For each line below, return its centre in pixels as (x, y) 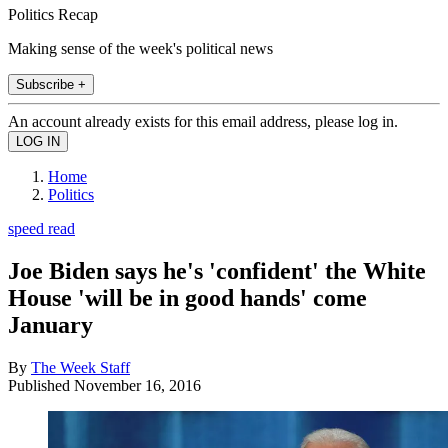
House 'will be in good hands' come (187, 297)
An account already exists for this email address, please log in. (203, 121)
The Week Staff (80, 367)
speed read (41, 228)
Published (41, 385)
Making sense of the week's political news (140, 48)
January (50, 324)
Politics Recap (53, 14)
